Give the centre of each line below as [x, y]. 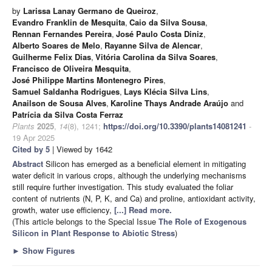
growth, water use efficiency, [63, 209]
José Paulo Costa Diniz [160, 33]
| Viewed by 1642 [81, 149]
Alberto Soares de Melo [56, 45]
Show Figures [47, 250]
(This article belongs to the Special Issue [85, 221]
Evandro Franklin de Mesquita [69, 22]
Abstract [29, 163]
